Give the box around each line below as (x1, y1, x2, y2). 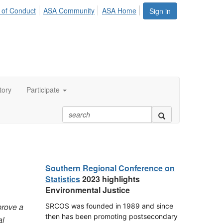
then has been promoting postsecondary (45, 212, 178, 221)
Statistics (45, 173, 80, 185)
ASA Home (102, 5, 136, 15)
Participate (26, 85, 60, 95)
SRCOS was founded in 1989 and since (45, 202, 173, 210)
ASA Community (43, 5, 95, 15)
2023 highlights (80, 173, 140, 185)
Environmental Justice (45, 184, 130, 196)
